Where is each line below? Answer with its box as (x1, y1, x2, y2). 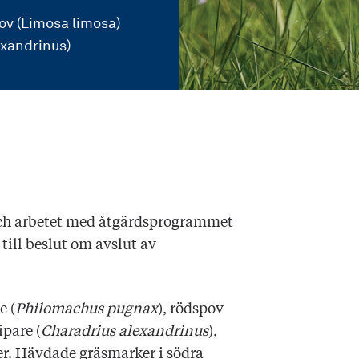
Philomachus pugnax (15, 302, 158, 317)
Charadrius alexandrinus (41, 325, 208, 339)
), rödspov (158, 302, 224, 317)
